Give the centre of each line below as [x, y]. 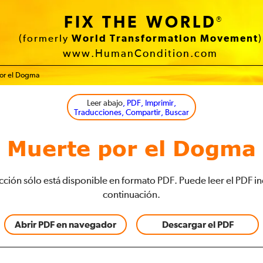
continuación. [131, 195]
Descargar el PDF [198, 225]
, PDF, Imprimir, [149, 103]
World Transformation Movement [165, 39]
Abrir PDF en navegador [65, 225]
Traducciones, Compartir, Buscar [131, 113]
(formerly [45, 39]
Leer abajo [105, 103]
